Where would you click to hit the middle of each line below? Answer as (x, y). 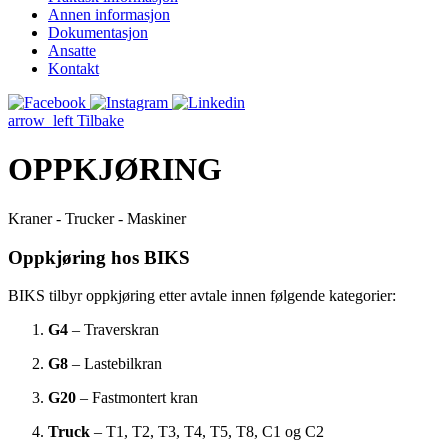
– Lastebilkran (115, 364)
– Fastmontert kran (137, 398)
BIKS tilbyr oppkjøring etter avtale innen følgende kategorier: (202, 296)
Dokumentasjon (98, 32)
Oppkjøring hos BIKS (99, 257)
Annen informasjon (109, 14)
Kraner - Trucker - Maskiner (97, 218)
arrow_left (40, 120)
